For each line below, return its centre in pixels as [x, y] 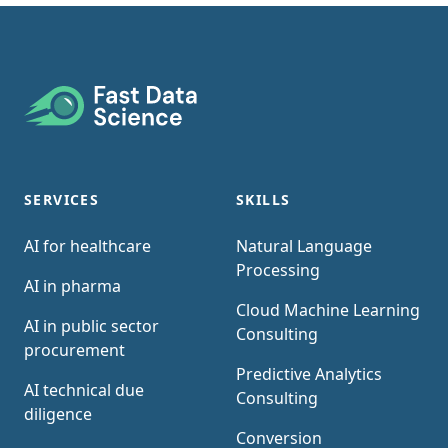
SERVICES [62, 199]
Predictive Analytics [309, 374]
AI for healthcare [87, 246]
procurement [74, 350]
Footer [48, 97]
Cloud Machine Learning [328, 310]
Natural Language [304, 246]
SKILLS [263, 199]
